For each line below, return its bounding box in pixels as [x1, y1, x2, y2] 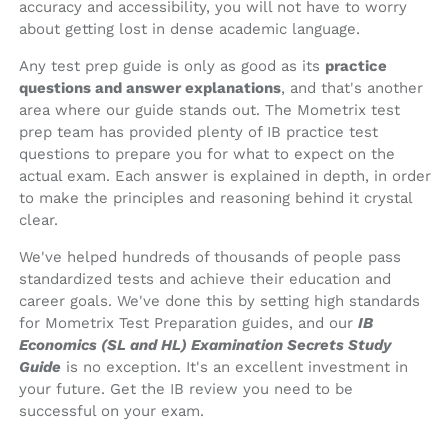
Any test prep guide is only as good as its [19, 57, 325, 76]
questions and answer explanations [19, 79, 281, 98]
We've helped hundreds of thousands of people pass [19, 248, 401, 267]
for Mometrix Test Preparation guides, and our [19, 314, 358, 333]
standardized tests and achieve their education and [19, 270, 391, 289]
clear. [19, 211, 58, 230]
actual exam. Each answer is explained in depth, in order [19, 167, 431, 186]
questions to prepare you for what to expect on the [19, 145, 395, 164]
